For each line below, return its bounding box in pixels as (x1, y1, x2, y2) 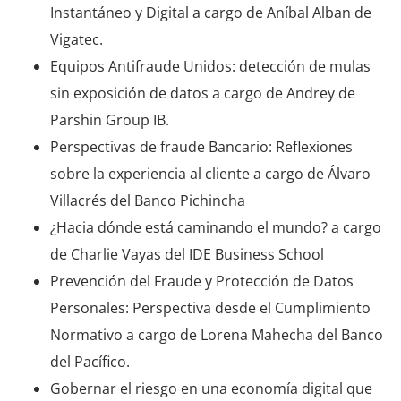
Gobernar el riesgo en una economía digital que (50, 378, 372, 398)
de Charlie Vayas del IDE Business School (50, 243, 324, 264)
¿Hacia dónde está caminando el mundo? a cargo (50, 217, 381, 237)
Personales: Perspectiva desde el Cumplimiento (50, 297, 371, 318)
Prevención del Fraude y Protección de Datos (50, 270, 354, 291)
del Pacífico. (50, 351, 130, 371)
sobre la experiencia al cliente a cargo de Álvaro (50, 163, 371, 183)
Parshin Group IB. (50, 109, 169, 130)
